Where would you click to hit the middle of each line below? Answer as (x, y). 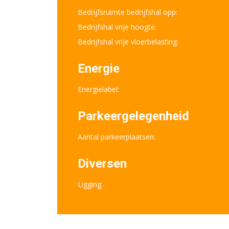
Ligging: (90, 184)
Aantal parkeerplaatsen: (117, 137)
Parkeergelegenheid (133, 116)
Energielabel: (98, 89)
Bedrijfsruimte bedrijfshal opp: (128, 12)
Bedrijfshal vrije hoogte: (117, 27)
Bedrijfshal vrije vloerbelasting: (128, 42)
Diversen (102, 164)
